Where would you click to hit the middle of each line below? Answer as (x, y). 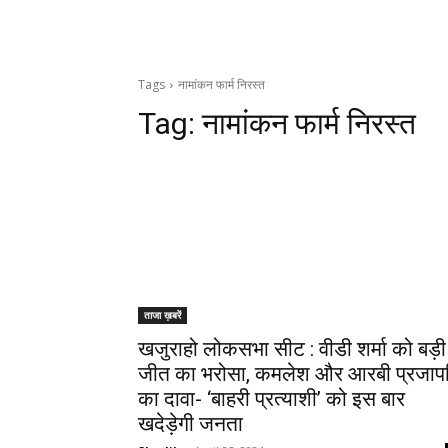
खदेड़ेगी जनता (190, 424)
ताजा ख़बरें (162, 315)
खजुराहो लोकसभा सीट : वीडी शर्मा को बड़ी (292, 349)
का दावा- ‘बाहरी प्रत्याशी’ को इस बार (271, 399)
